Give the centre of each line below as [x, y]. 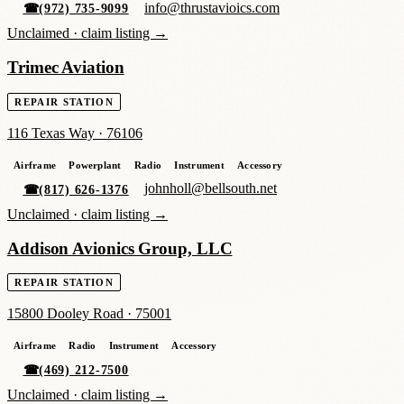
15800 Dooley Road [65, 314]
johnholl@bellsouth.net [211, 188]
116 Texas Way [51, 133]
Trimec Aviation [66, 68]
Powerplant [95, 165]
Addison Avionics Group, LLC [120, 248]
